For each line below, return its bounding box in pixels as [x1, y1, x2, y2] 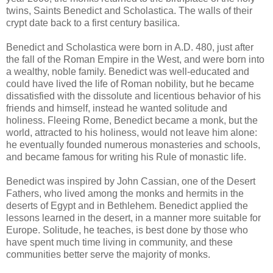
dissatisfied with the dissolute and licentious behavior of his [6, 90, 261, 101]
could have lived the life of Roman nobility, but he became [6, 78, 254, 89]
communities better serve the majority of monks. [6, 249, 210, 260]
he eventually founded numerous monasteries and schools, [6, 139, 260, 150]
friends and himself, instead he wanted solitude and [6, 102, 227, 113]
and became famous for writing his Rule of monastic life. [6, 151, 246, 162]
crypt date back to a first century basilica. [6, 17, 180, 28]
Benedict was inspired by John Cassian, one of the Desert [6, 175, 255, 186]
